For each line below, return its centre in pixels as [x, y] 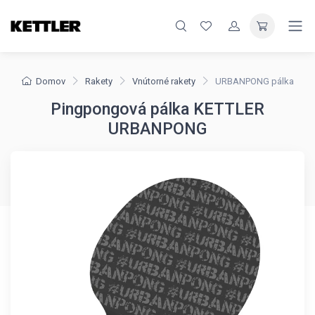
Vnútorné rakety [163, 81]
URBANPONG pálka [254, 81]
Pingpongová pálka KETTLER [157, 109]
